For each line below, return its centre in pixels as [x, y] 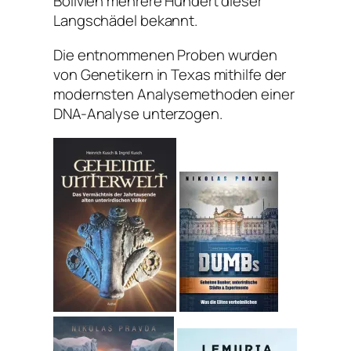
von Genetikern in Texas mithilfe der [170, 74]
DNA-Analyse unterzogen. [138, 113]
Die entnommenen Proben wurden [166, 54]
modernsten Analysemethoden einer [174, 94]
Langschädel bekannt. [125, 21]
